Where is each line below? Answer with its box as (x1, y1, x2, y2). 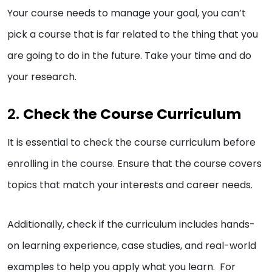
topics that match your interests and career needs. (7, 178, 253, 192)
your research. (7, 70, 79, 84)
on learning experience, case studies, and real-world (7, 239, 256, 253)
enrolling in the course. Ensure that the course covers (7, 157, 262, 171)
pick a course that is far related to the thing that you (7, 27, 258, 42)
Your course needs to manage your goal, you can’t (7, 6, 246, 21)
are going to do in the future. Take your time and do (7, 49, 251, 63)
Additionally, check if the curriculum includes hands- (7, 217, 255, 232)
